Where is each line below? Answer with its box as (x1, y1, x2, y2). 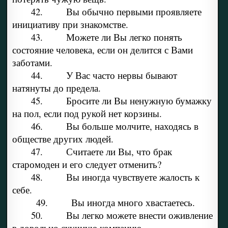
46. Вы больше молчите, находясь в (31, 120, 198, 133)
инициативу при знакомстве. (12, 18, 128, 31)
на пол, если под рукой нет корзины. (12, 107, 162, 120)
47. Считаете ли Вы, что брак (31, 145, 172, 158)
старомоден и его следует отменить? (12, 158, 161, 171)
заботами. (12, 56, 52, 69)
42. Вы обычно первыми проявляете (31, 5, 202, 18)
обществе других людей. (12, 132, 113, 146)
